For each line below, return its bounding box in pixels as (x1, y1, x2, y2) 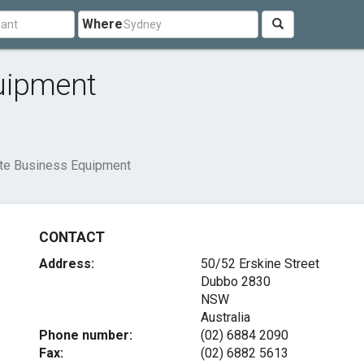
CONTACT (39, 229, 105, 245)
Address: (39, 256, 95, 271)
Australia (200, 310, 250, 325)
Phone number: (39, 327, 133, 343)
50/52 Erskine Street (200, 256, 319, 271)
